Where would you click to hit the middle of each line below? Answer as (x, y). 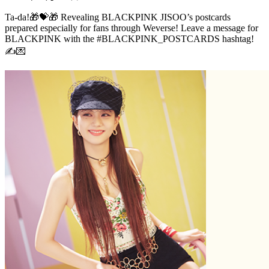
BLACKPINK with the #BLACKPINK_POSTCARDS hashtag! (129, 38)
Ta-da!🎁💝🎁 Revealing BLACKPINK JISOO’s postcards (118, 17)
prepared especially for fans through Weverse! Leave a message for (131, 28)
